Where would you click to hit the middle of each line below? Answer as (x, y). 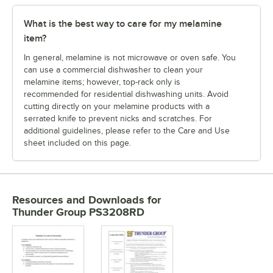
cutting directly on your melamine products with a (117, 106)
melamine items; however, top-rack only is (102, 82)
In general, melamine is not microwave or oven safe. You (130, 57)
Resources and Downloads (78, 200)
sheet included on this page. (77, 143)
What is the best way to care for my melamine (123, 23)
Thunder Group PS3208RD (78, 212)
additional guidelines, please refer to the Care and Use (127, 130)
